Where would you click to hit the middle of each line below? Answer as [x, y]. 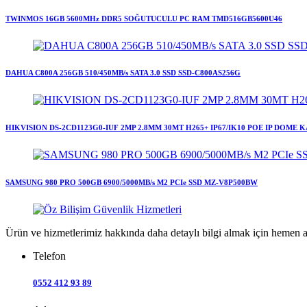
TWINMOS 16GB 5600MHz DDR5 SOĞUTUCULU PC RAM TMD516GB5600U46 [144, 18]
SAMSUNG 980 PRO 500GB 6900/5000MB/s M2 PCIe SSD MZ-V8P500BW [132, 183]
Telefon [49, 256]
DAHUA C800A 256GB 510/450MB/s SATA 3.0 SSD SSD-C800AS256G [123, 73]
